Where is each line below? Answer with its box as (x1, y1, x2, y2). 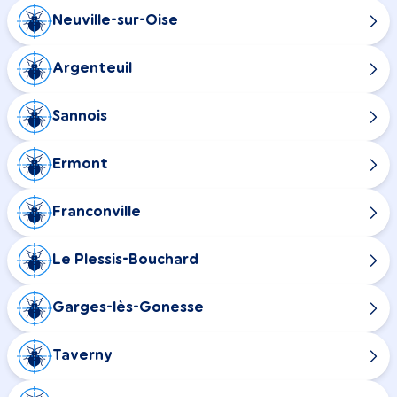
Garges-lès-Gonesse (52, 300, 204, 315)
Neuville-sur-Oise (52, 13, 178, 28)
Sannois (52, 109, 107, 124)
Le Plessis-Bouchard (52, 253, 198, 268)
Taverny (52, 348, 113, 363)
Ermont (52, 157, 108, 172)
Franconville (52, 205, 141, 220)
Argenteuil (52, 61, 132, 76)
